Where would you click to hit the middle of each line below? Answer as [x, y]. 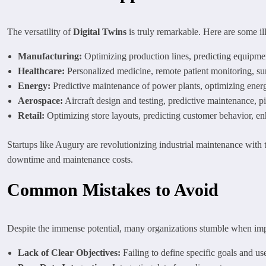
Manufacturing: [50, 56]
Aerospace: [40, 100]
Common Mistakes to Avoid [113, 189]
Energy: [34, 85]
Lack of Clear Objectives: [69, 252]
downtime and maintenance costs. [70, 159]
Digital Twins [100, 31]
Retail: [31, 115]
